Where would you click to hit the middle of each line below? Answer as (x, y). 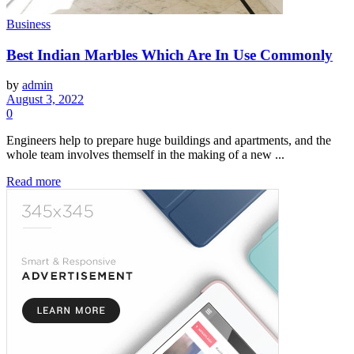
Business (28, 24)
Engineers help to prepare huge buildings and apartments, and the (169, 141)
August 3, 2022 (45, 100)
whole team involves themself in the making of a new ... (145, 155)
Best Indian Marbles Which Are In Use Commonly (169, 55)
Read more (34, 182)
